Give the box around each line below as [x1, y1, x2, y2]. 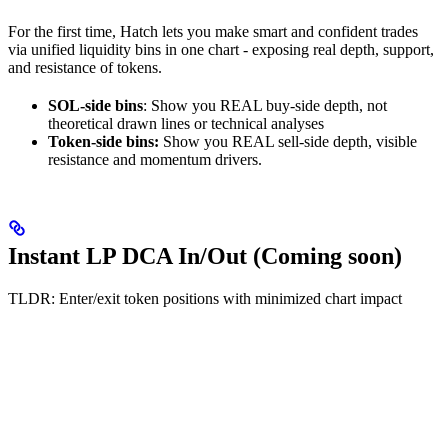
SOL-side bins [48, 96, 143, 114]
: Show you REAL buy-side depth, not [143, 96, 387, 114]
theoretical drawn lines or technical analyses [48, 114, 324, 132]
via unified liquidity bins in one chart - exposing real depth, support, [8, 40, 434, 58]
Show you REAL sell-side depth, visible [159, 132, 417, 150]
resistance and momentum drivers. [48, 150, 262, 168]
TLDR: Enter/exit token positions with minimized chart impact [8, 289, 402, 307]
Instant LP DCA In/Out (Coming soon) [8, 242, 402, 269]
